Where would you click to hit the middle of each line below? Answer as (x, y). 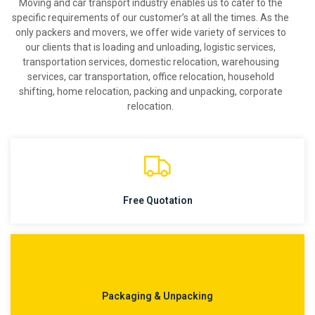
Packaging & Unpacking (157, 296)
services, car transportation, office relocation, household (150, 77)
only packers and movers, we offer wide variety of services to (150, 33)
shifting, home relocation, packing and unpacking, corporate (150, 92)
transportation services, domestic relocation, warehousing (150, 62)
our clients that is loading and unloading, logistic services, (150, 47)
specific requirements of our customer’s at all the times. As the (150, 18)
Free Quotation (157, 200)
